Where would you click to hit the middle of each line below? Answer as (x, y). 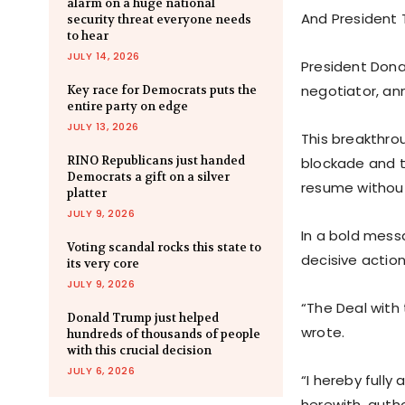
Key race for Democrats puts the (162, 90)
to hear (88, 36)
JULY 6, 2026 (101, 371)
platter (87, 193)
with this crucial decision (139, 351)
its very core (103, 264)
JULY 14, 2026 (104, 57)
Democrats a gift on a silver (148, 177)
